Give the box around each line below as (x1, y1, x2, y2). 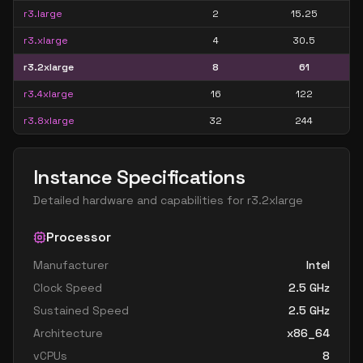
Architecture (33, 326, 103, 340)
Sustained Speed (33, 303, 129, 318)
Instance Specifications (33, 164, 246, 190)
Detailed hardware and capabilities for (33, 193, 247, 207)
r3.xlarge (23, 34, 68, 47)
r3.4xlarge (23, 88, 74, 100)
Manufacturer (33, 258, 109, 272)
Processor (46, 228, 111, 246)
